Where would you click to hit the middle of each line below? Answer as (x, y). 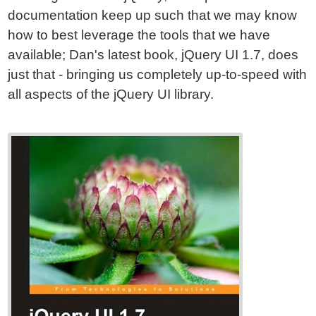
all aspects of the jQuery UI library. (111, 94)
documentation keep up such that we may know (153, 15)
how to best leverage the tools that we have (139, 35)
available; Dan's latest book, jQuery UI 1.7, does (153, 55)
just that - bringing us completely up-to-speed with (158, 74)
